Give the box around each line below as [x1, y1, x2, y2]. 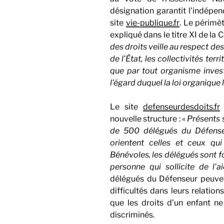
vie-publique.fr [125, 17, 179, 27]
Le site [110, 101, 143, 111]
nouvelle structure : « [110, 113, 187, 123]
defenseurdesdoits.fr [142, 101, 220, 111]
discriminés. [110, 209, 154, 219]
